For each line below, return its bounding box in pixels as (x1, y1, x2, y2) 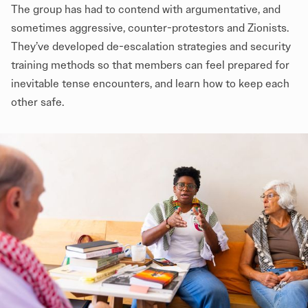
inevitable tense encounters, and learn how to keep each (11, 76, 289, 90)
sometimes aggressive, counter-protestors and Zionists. (11, 21, 289, 34)
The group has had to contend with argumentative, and (11, 2, 280, 16)
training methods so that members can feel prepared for (11, 58, 289, 71)
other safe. (11, 95, 64, 109)
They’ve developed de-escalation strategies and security (11, 39, 291, 53)
